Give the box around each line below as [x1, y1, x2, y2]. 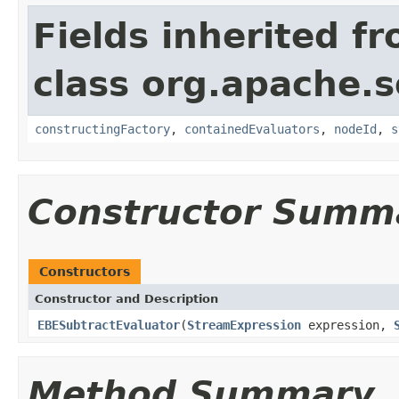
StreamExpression [187, 317, 301, 332]
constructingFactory [35, 121, 170, 136]
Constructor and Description [35, 291, 218, 305]
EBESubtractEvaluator [37, 317, 180, 332]
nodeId [334, 121, 377, 136]
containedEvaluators [184, 121, 320, 136]
